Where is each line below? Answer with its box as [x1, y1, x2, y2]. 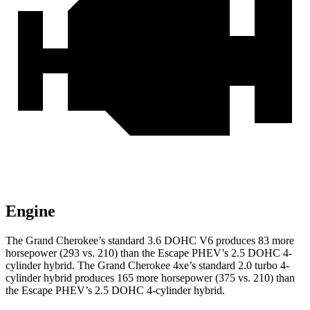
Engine [6, 202, 55, 221]
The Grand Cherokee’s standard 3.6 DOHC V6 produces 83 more [6, 235, 294, 247]
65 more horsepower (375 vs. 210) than [122, 272, 295, 284]
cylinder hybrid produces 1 [6, 272, 122, 284]
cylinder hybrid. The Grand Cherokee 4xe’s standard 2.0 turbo [6, 259, 277, 272]
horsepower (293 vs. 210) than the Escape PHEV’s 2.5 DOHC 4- [6, 247, 292, 259]
